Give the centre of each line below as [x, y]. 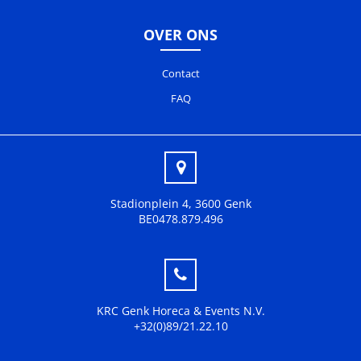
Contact [180, 74]
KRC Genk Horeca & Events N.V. [180, 311]
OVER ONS [180, 35]
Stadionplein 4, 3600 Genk [180, 204]
